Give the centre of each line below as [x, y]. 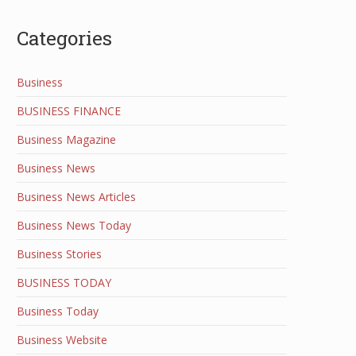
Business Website [62, 340]
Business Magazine [66, 139]
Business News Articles [76, 197]
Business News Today [74, 225]
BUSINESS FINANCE [69, 111]
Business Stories [59, 254]
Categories [64, 38]
